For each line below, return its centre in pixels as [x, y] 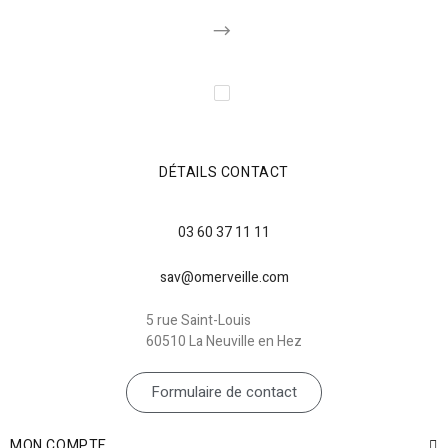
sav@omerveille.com [224, 277]
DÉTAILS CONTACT [224, 172]
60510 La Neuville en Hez [224, 341]
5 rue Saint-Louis [198, 320]
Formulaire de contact [224, 391]
